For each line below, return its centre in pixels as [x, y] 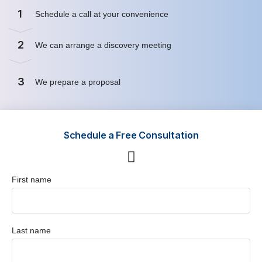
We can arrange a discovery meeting [104, 45]
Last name [31, 230]
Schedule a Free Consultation [131, 135]
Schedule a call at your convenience [103, 14]
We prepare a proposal [79, 82]
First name [32, 179]
